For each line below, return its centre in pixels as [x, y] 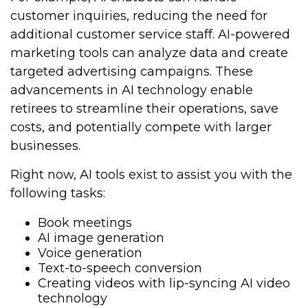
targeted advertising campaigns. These [132, 71]
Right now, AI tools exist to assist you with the [151, 175]
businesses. [45, 146]
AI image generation [101, 238]
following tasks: [58, 193]
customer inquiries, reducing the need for [139, 16]
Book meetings [85, 223]
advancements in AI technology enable [132, 90]
